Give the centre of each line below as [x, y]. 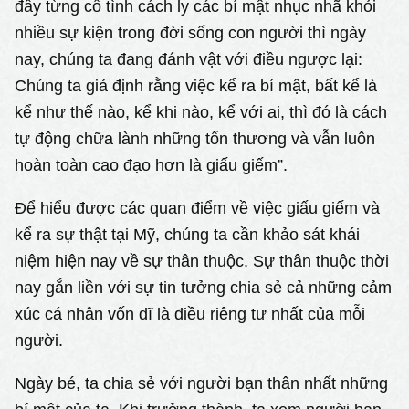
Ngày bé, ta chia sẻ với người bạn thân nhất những [202, 383]
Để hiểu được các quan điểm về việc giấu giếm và [198, 207]
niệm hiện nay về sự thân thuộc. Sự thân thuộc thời [202, 260]
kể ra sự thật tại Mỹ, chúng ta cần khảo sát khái [188, 234]
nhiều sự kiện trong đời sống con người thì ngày [191, 32]
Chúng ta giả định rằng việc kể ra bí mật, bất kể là [196, 85]
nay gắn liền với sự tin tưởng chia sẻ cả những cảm [204, 287]
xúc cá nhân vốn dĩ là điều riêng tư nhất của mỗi [190, 313]
